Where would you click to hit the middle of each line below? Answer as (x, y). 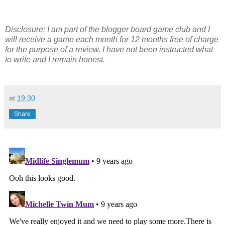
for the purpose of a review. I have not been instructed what (109, 50)
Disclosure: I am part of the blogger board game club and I (107, 30)
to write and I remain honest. (55, 60)
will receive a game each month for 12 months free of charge (112, 40)
